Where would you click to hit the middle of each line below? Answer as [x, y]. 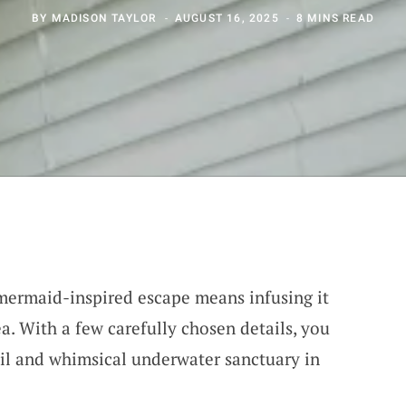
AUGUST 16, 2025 [227, 18]
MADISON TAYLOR [104, 18]
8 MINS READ [335, 18]
